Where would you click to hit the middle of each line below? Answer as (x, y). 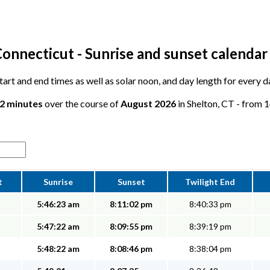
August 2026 (148, 104)
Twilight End (210, 182)
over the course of (82, 104)
